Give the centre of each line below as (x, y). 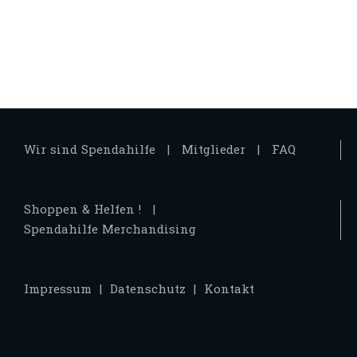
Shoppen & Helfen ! (82, 210)
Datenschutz (148, 290)
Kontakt (229, 290)
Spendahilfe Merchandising (110, 230)
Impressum (58, 290)
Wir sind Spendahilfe (90, 151)
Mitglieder (214, 151)
